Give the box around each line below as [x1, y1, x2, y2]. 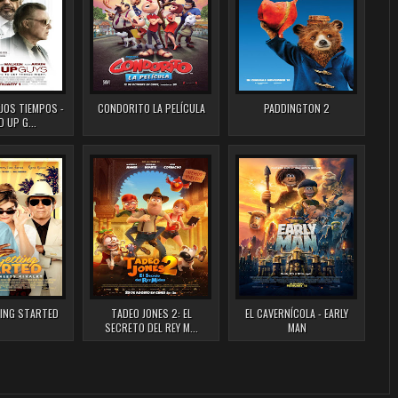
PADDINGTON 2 [264, 100, 330, 116]
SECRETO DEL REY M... [104, 320, 198, 336]
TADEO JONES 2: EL [110, 306, 192, 322]
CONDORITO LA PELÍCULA [97, 100, 205, 116]
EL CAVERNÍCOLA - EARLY [245, 306, 348, 322]
